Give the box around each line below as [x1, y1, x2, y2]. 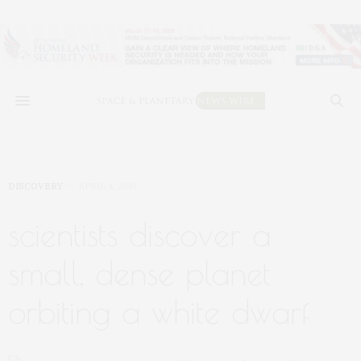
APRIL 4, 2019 [79, 180, 137, 192]
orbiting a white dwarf [8, 293, 310, 330]
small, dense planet [8, 255, 271, 292]
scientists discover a [8, 216, 271, 253]
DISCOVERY [8, 180, 63, 192]
